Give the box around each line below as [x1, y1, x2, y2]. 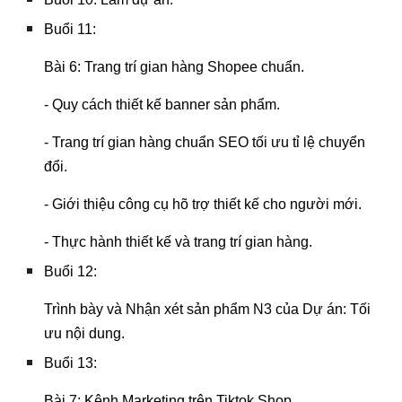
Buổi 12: [44, 264, 101, 279]
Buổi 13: [44, 355, 98, 371]
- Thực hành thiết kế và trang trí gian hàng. [44, 234, 313, 249]
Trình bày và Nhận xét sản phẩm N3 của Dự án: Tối [44, 301, 371, 317]
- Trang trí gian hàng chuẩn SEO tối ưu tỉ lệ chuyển [44, 135, 366, 150]
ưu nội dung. [44, 326, 126, 341]
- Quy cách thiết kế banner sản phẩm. [44, 97, 281, 112]
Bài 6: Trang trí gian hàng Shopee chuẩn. [44, 59, 305, 74]
